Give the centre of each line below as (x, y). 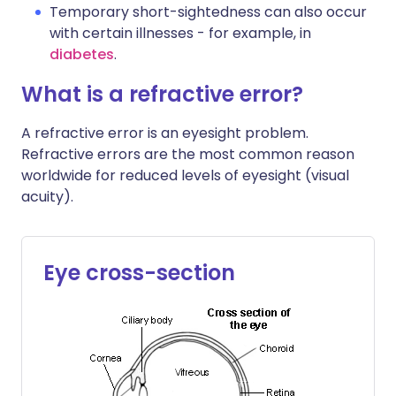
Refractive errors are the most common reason (188, 154)
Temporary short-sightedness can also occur (208, 12)
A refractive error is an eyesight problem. (165, 133)
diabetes (82, 54)
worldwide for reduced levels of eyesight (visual (185, 175)
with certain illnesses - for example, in (180, 33)
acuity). (47, 197)
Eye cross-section (139, 273)
